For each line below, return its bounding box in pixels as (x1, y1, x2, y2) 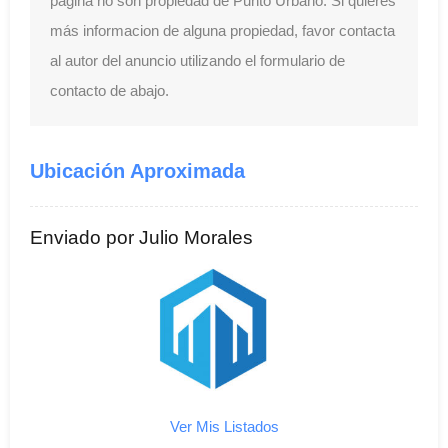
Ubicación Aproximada (30, 160, 245, 182)
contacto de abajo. (50, 82, 169, 99)
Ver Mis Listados (169, 418, 279, 435)
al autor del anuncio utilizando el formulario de (50, 52, 345, 69)
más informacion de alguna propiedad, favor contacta (50, 22, 395, 39)
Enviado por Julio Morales (30, 227, 253, 248)
